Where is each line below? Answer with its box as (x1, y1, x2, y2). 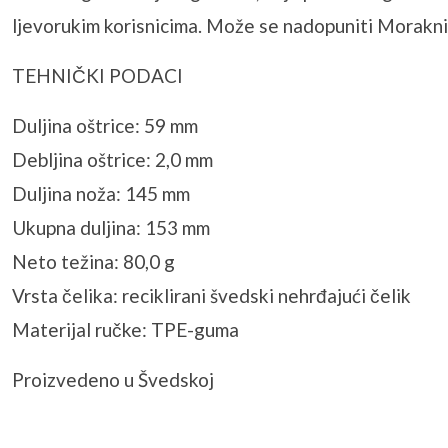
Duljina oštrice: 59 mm (12, 114, 198, 138)
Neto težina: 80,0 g (12, 250, 175, 274)
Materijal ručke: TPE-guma (12, 318, 239, 342)
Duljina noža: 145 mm (12, 182, 190, 206)
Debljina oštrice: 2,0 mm (12, 148, 213, 172)
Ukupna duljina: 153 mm (12, 216, 210, 240)
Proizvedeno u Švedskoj (12, 368, 214, 392)
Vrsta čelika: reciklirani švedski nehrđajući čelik (12, 284, 411, 308)
